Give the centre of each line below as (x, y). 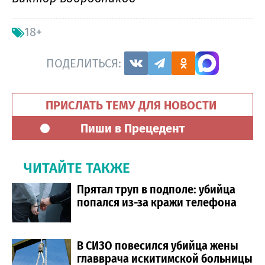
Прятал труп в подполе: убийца (156, 190)
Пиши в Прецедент (132, 129)
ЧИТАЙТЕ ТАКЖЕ (77, 168)
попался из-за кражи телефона (157, 203)
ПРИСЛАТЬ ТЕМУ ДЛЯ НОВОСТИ (132, 106)
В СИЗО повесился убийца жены (158, 246)
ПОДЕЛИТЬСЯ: (85, 63)
